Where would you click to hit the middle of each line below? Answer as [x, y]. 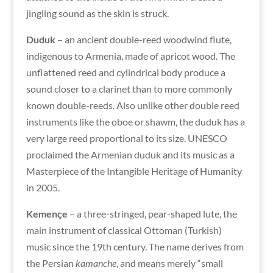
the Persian [51, 263]
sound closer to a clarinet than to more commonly [129, 88]
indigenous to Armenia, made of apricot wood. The [130, 55]
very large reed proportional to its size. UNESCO [126, 138]
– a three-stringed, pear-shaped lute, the [152, 213]
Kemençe [47, 213]
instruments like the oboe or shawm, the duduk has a [135, 121]
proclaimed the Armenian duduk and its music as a [130, 154]
